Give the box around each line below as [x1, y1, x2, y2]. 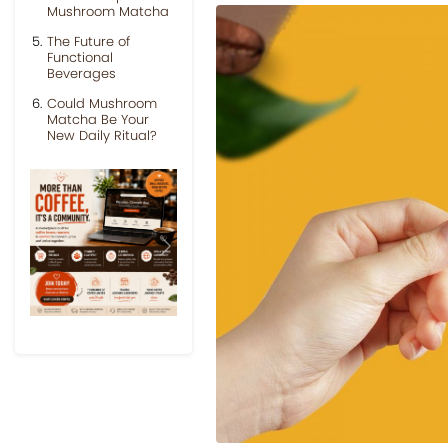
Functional [47, 48, 113, 67]
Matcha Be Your [47, 110, 149, 129]
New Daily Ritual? [47, 126, 157, 145]
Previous [39, 245, 106, 269]
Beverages [47, 64, 116, 83]
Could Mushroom [47, 94, 157, 113]
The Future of [47, 32, 130, 51]
